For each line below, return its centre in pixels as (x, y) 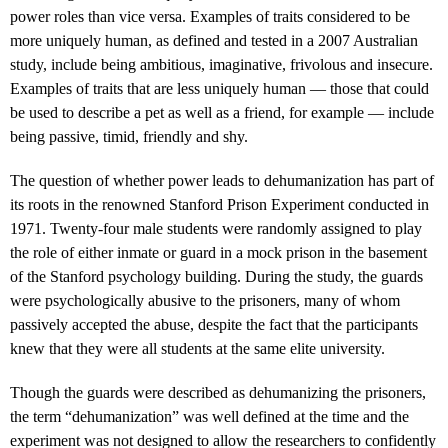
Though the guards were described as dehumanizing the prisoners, (218, 392)
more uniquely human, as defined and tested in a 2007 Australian (214, 40)
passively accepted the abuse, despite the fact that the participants (214, 324)
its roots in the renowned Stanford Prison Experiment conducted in (219, 204)
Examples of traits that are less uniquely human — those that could (219, 88)
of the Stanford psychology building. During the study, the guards (216, 276)
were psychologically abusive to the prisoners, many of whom (205, 300)
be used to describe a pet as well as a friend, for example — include (222, 112)
